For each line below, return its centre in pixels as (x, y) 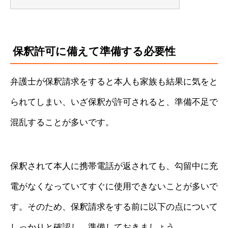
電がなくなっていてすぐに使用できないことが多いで (114, 186)
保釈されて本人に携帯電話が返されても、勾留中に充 (114, 166)
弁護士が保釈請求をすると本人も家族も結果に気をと (114, 81)
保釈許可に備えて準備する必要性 (94, 51)
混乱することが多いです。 (62, 122)
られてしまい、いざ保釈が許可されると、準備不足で (114, 102)
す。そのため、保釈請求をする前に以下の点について (114, 207)
